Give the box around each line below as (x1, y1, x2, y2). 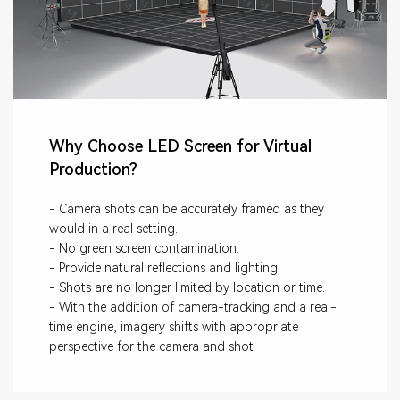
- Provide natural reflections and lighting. (49, 261, 280, 275)
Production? (49, 160, 137, 179)
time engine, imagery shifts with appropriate (49, 320, 298, 334)
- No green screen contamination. (49, 241, 239, 255)
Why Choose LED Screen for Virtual (49, 137, 312, 155)
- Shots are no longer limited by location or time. (49, 280, 325, 295)
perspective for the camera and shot (49, 339, 254, 354)
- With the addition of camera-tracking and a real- (49, 300, 337, 314)
